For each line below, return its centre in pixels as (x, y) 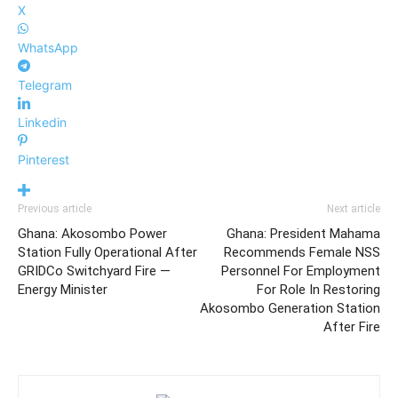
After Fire (352, 327)
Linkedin (42, 122)
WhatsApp (48, 48)
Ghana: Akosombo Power (92, 234)
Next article (354, 209)
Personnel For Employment (301, 271)
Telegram (45, 85)
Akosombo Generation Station (290, 308)
